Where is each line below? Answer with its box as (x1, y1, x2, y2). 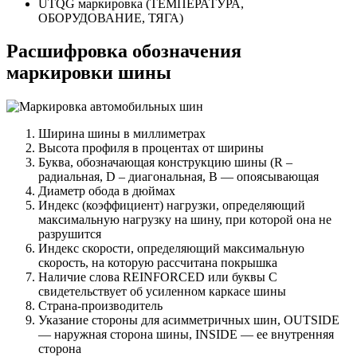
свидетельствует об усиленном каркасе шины (38, 284, 286, 299)
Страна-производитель (38, 299, 163, 313)
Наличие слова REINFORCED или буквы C (38, 270, 277, 284)
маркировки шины (6, 62, 171, 84)
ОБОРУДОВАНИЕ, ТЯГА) (38, 10, 183, 25)
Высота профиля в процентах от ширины (38, 141, 264, 155)
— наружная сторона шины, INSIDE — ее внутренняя (38, 328, 334, 342)
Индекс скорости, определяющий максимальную (38, 241, 304, 256)
